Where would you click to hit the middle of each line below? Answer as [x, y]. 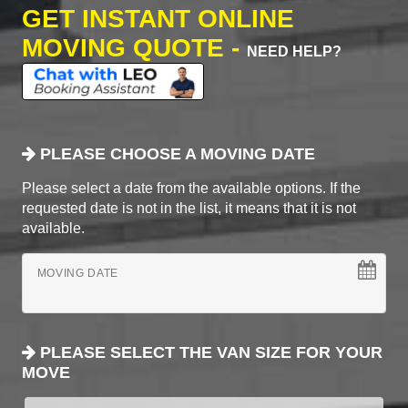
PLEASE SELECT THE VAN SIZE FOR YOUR [209, 353]
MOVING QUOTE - [134, 47]
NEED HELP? [294, 51]
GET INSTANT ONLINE [158, 18]
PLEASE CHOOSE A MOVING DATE [175, 154]
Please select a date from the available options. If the [191, 189]
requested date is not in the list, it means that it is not [189, 209]
